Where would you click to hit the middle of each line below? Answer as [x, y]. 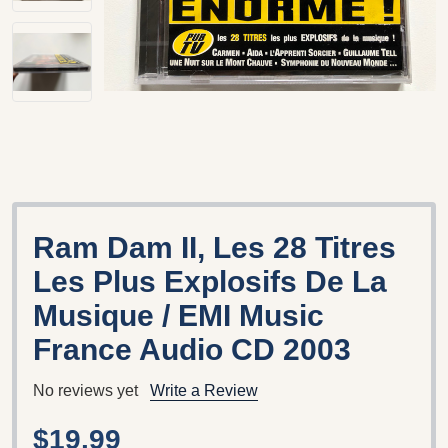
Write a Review [204, 390]
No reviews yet [85, 390]
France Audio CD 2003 [192, 349]
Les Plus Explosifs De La [210, 281]
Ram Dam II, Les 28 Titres [214, 247]
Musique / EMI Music [178, 315]
